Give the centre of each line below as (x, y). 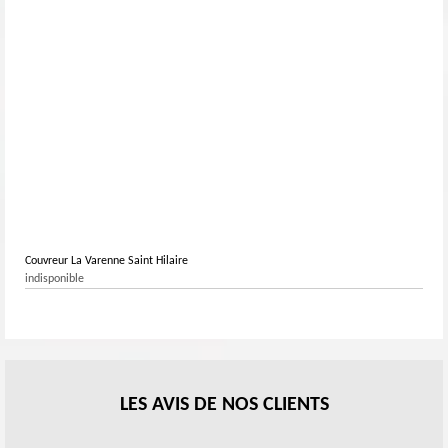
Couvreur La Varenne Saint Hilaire (106, 260)
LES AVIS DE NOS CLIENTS (224, 404)
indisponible (54, 278)
